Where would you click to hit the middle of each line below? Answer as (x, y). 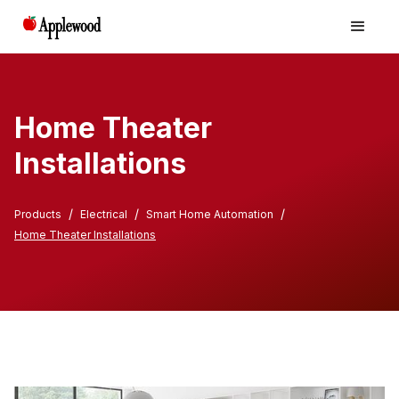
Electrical (104, 214)
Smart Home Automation (210, 214)
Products (38, 214)
